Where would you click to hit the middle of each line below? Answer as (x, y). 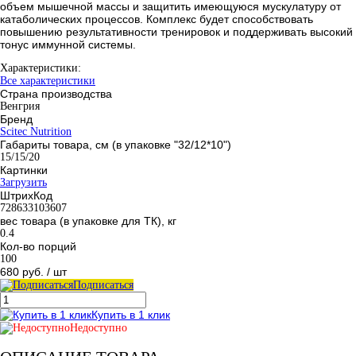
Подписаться (103, 284)
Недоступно (99, 327)
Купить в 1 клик (131, 314)
